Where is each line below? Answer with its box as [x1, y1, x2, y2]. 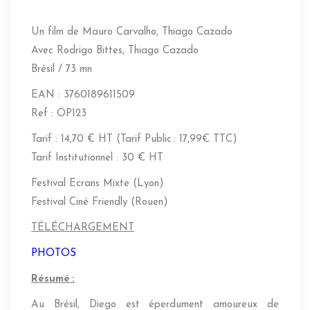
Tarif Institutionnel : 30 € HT [31, 153, 163, 164]
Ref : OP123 [31, 109, 86, 120]
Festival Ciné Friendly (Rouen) [31, 197, 168, 208]
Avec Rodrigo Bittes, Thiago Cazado [31, 46, 199, 57]
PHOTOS [31, 248, 76, 259]
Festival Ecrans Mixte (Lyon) [31, 179, 164, 190]
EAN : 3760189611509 [31, 90, 135, 101]
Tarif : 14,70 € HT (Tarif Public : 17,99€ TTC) [31, 134, 237, 145]
